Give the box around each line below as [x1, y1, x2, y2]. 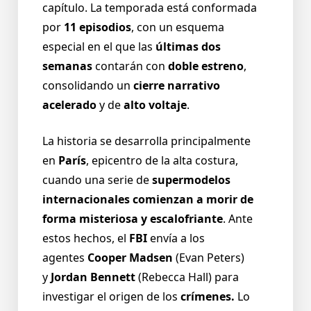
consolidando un [42, 78, 133, 94]
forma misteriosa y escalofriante [42, 211, 223, 227]
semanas [42, 58, 92, 74]
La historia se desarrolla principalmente [42, 133, 251, 149]
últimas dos [155, 39, 221, 55]
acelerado [42, 97, 96, 113]
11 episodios [64, 19, 131, 35]
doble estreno [168, 58, 244, 74]
